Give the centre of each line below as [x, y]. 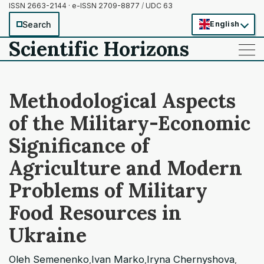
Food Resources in [95, 212]
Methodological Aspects [122, 100]
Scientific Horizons [99, 49]
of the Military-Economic [130, 123]
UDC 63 [158, 6]
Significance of [79, 145]
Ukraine [48, 235]
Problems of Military [108, 190]
